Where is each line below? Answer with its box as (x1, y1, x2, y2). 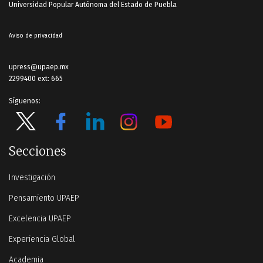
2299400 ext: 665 (9, 74, 63, 83)
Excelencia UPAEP (9, 213, 71, 224)
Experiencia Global (9, 234, 75, 244)
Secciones (9, 143, 66, 159)
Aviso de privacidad (9, 32, 62, 39)
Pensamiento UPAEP (9, 193, 79, 203)
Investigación (9, 172, 55, 183)
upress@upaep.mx (9, 62, 69, 71)
